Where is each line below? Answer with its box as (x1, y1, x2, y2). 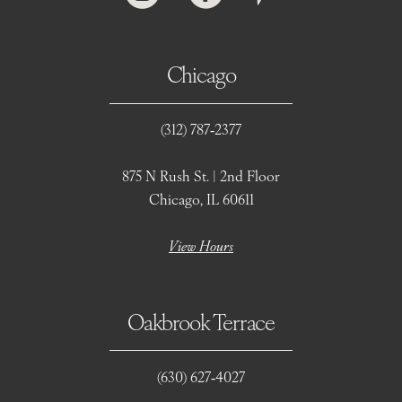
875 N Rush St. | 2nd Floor (122, 165, 280, 186)
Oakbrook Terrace (127, 305, 275, 336)
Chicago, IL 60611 (148, 188, 254, 209)
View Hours (169, 235, 233, 256)
